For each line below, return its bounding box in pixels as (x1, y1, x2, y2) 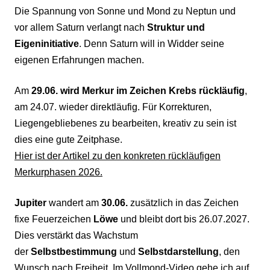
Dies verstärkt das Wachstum (14, 230, 138, 240)
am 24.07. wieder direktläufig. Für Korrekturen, (14, 102, 212, 112)
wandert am (46, 198, 101, 208)
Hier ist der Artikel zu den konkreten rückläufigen (14, 151, 221, 161)
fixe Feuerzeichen (14, 214, 93, 224)
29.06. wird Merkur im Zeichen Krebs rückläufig (31, 86, 245, 96)
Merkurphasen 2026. (14, 167, 102, 177)
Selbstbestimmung (31, 246, 117, 257)
